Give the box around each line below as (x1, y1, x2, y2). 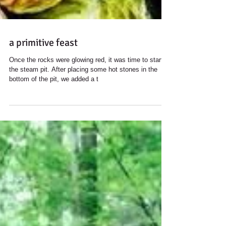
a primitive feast (9, 76, 78, 89)
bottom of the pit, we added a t (9, 115, 98, 123)
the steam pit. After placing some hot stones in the (9, 105, 51, 114)
